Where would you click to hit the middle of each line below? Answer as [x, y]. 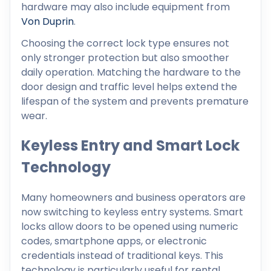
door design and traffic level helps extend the [129, 87]
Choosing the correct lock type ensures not [125, 43]
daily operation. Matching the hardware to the [131, 72]
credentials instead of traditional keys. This [122, 256]
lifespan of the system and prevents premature [135, 101]
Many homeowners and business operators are [133, 198]
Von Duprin [47, 21]
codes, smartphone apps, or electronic [114, 241]
